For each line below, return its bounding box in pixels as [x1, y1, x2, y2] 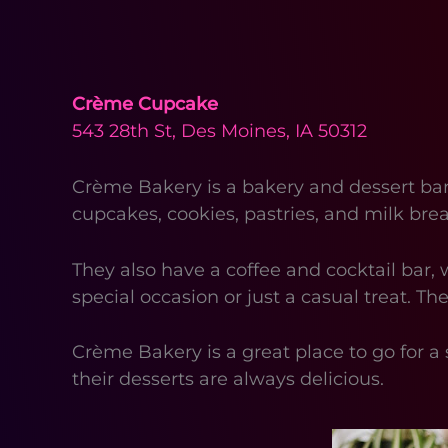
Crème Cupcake [72, 93, 218, 115]
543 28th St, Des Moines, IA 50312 [72, 120, 367, 142]
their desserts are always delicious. [72, 368, 384, 391]
